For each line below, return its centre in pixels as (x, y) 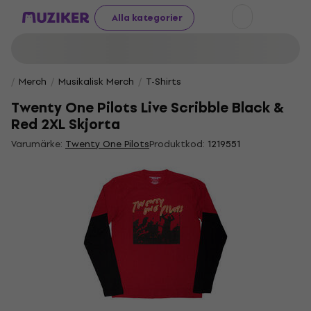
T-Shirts (163, 82)
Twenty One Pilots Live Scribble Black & (148, 108)
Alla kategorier (147, 17)
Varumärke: (38, 144)
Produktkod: (177, 144)
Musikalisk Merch (96, 82)
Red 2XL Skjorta (66, 125)
